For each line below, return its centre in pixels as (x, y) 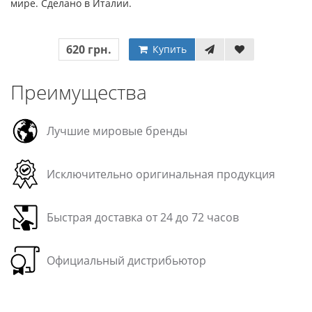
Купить (168, 49)
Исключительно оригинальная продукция (161, 174)
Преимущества (79, 92)
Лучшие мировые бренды (117, 131)
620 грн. (88, 49)
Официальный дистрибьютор (126, 260)
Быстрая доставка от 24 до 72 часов (143, 217)
